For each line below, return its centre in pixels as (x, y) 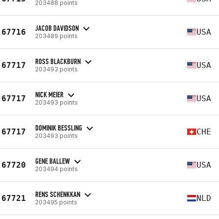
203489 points (56, 36)
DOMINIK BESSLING (59, 128)
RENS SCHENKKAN (58, 194)
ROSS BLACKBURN (58, 61)
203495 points (56, 202)
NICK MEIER (49, 94)
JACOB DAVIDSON (57, 28)
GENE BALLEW (53, 161)
